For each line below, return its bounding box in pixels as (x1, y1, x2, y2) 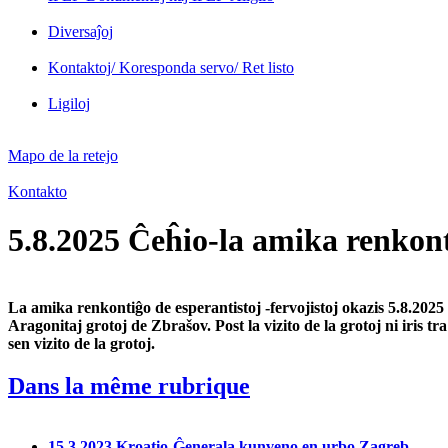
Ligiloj (48, 94, 90, 112)
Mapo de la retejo (8, 146, 118, 164)
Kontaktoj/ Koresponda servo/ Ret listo (48, 58, 294, 76)
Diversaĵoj (48, 22, 113, 40)
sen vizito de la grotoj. (8, 334, 155, 352)
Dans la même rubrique (8, 372, 250, 399)
